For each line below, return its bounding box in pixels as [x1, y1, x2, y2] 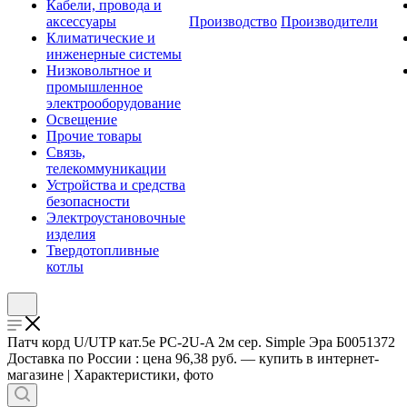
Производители [281, 14, 378, 29]
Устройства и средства [46, 177, 185, 193]
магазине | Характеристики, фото [7, 367, 213, 382]
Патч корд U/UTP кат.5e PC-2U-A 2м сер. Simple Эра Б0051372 [7, 334, 395, 350]
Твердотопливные [46, 243, 159, 258]
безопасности [46, 194, 130, 209]
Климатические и [46, 30, 155, 45]
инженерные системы [46, 46, 182, 62]
